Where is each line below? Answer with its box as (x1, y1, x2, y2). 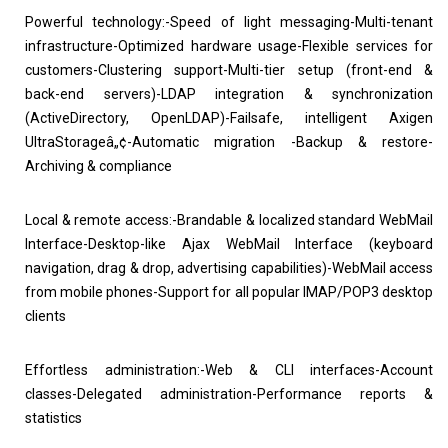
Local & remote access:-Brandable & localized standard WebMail (25, 212, 433, 228)
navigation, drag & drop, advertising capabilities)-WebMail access (25, 260, 433, 276)
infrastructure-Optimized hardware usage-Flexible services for (25, 38, 433, 54)
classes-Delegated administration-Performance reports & (25, 386, 433, 402)
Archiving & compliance (25, 158, 172, 174)
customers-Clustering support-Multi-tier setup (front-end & (25, 62, 433, 78)
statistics (25, 410, 82, 426)
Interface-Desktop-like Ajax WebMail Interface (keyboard (25, 236, 433, 252)
